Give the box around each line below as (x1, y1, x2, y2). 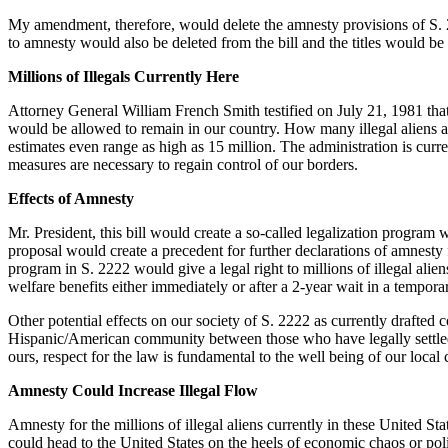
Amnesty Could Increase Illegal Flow (8, 381, 258, 399)
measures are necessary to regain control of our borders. (8, 155, 358, 173)
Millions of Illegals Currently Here (8, 67, 239, 85)
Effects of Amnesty (8, 189, 134, 207)
